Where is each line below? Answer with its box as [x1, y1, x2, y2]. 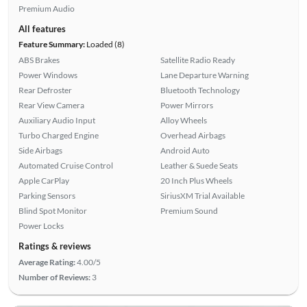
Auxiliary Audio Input [18, 114, 95, 125]
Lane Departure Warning [160, 69, 249, 80]
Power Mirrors [160, 99, 213, 110]
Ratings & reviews [18, 240, 91, 251]
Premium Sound [160, 205, 218, 216]
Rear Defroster [18, 84, 72, 95]
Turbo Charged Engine [18, 130, 99, 140]
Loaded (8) [84, 38, 125, 49]
